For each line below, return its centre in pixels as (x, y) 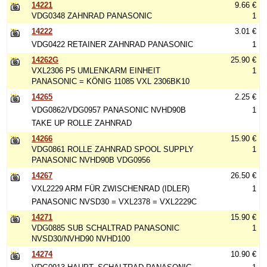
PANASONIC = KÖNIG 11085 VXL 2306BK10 (111, 81)
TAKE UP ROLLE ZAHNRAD (82, 123)
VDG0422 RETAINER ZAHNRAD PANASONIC (113, 44)
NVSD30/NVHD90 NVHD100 (81, 239)
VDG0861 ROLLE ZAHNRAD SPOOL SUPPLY (113, 149)
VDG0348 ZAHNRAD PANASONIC (92, 16)
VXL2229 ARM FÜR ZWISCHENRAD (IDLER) (111, 189)
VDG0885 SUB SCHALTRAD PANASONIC (106, 228)
